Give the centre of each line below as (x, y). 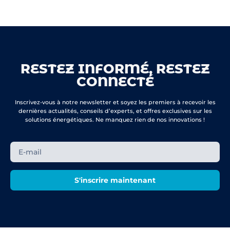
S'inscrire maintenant (115, 180)
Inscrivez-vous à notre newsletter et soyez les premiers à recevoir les (115, 102)
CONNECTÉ (115, 81)
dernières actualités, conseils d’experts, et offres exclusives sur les (115, 111)
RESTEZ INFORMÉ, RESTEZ (115, 68)
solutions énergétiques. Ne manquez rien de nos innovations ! (115, 119)
